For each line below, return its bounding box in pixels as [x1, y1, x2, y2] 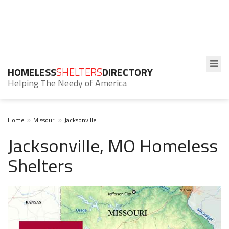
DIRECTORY [102, 64, 153, 80]
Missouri [33, 115, 56, 125]
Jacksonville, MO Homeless [8, 131, 218, 159]
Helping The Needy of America [8, 76, 127, 90]
